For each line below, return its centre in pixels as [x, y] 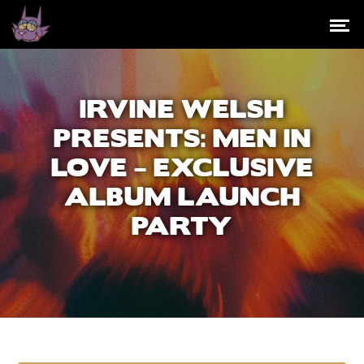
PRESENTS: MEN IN [182, 139]
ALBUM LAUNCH [182, 198]
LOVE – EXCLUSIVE [182, 169]
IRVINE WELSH [182, 110]
